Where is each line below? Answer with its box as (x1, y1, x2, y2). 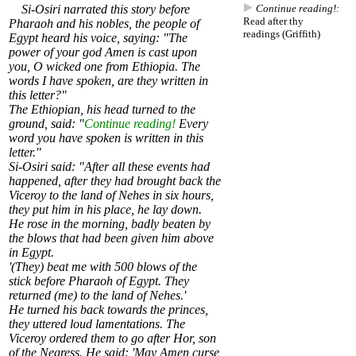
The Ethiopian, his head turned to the (9, 103, 195, 117)
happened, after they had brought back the (9, 174, 221, 188)
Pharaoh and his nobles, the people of (9, 17, 199, 31)
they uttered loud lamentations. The (9, 317, 185, 331)
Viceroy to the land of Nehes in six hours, (9, 188, 214, 203)
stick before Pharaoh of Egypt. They (9, 274, 189, 288)
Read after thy (243, 15, 304, 28)
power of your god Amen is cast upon (9, 45, 197, 60)
